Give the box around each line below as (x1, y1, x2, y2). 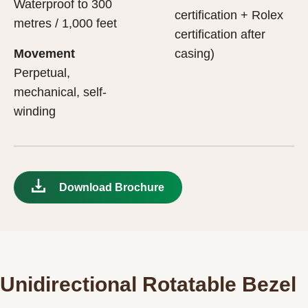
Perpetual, (14, 65, 70, 80)
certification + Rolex (175, 8, 283, 22)
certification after (175, 27, 265, 41)
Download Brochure (59, 181, 164, 193)
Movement (14, 46, 75, 60)
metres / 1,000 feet (14, 16, 117, 30)
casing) (175, 46, 214, 60)
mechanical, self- (14, 85, 107, 99)
